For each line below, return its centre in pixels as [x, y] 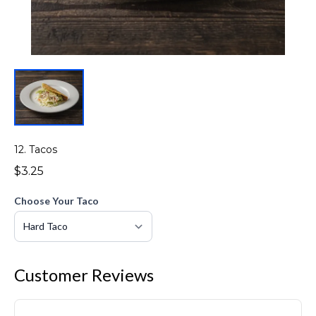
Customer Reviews [84, 274]
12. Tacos [36, 149]
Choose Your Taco [56, 200]
